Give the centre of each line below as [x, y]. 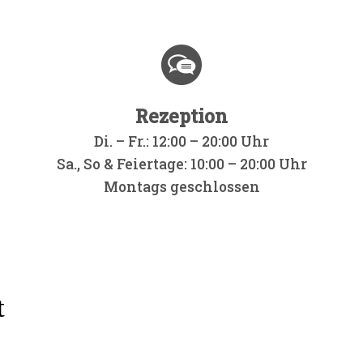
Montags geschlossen [181, 187]
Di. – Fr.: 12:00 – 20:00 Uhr [181, 142]
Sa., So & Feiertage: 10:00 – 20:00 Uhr [181, 164]
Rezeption [181, 116]
